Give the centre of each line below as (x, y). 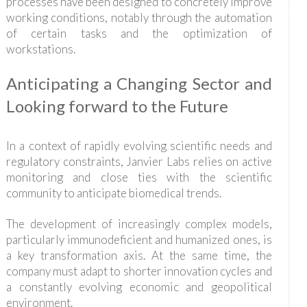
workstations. (40, 49)
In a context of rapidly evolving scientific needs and (139, 146)
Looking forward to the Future (117, 106)
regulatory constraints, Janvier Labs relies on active (139, 162)
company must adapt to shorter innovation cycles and (139, 271)
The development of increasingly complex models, (139, 224)
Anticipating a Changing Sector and (139, 84)
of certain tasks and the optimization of (139, 34)
